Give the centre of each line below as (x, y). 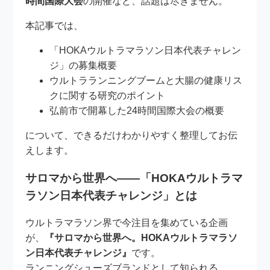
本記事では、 (55, 25)
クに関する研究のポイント (108, 95)
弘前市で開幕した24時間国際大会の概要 (137, 110)
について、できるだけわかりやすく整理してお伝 (132, 135)
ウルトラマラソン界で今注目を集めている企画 (127, 223)
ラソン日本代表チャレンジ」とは (111, 195)
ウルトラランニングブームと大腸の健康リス (146, 80)
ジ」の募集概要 (83, 65)
